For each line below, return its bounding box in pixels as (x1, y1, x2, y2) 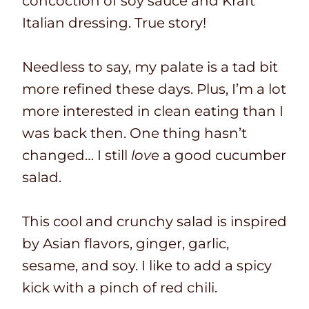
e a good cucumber (151, 147, 286, 164)
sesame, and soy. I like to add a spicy (22, 257, 272, 275)
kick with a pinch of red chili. (22, 279, 217, 297)
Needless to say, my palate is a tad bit (22, 59, 278, 76)
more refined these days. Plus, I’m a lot (22, 81, 286, 98)
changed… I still (22, 147, 131, 164)
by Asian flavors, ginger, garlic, (22, 235, 229, 252)
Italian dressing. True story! (22, 14, 206, 32)
